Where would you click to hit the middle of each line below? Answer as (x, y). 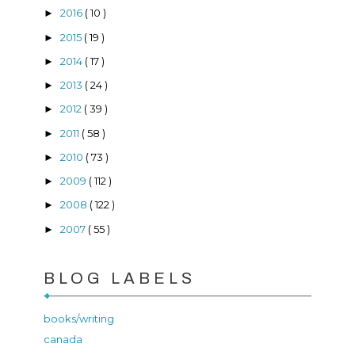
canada (63, 339)
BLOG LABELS (120, 278)
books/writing (79, 318)
